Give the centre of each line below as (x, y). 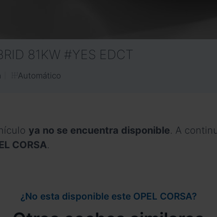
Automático (40, 75)
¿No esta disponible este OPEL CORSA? (108, 196)
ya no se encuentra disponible (99, 130)
